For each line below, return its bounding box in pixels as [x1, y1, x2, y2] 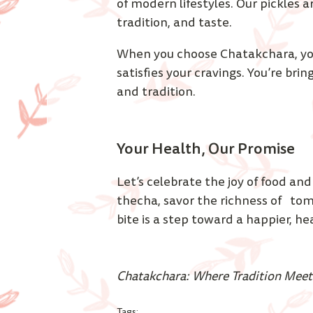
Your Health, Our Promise [117, 138, 298, 160]
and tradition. [117, 83, 196, 101]
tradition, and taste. [117, 14, 235, 32]
